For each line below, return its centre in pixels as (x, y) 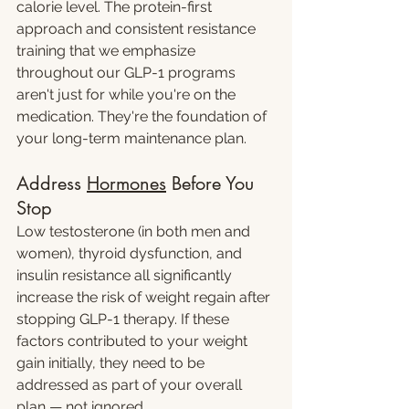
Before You (213, 184)
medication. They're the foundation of (143, 116)
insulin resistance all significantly (126, 275)
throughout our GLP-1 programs (128, 73)
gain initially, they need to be (112, 363)
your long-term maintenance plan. (131, 138)
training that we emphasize (108, 51)
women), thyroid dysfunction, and (131, 253)
